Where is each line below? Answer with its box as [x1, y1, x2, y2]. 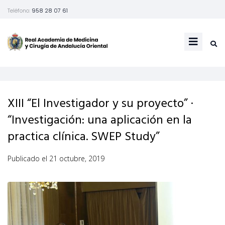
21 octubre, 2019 [49, 153, 104, 163]
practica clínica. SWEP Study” [8, 127, 160, 147]
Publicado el [8, 153, 49, 163]
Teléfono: [8, 7, 32, 15]
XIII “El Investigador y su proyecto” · [8, 94, 193, 114]
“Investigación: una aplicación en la [8, 110, 192, 130]
